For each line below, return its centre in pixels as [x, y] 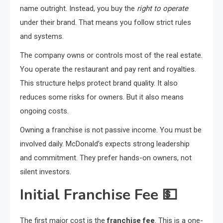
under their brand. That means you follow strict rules [106, 22]
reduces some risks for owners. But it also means [102, 97]
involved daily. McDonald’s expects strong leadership [105, 144]
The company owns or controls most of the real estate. [111, 55]
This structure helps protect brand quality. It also [99, 83]
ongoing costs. [44, 111]
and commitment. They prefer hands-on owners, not [106, 158]
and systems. [42, 36]
